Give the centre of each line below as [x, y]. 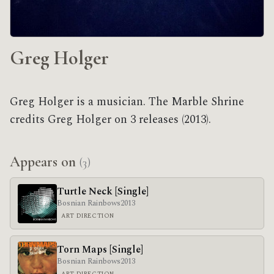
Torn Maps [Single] [100, 249]
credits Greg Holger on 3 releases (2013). [110, 120]
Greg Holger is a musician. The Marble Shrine [127, 102]
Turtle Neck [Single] [103, 191]
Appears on [45, 162]
